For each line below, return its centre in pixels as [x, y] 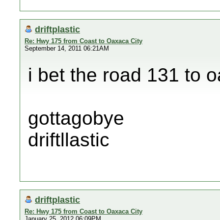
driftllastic [69, 140]
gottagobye [76, 118]
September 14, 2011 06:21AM [67, 48]
